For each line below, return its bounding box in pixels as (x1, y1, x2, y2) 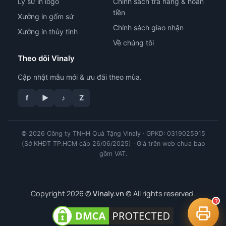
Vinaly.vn (93, 189, 124, 199)
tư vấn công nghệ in (98, 82, 148, 90)
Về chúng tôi (113, 38, 154, 47)
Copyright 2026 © (31, 189, 93, 199)
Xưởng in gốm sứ (18, 12, 74, 21)
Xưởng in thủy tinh (18, 27, 78, 36)
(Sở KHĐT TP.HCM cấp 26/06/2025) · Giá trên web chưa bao (21, 139, 205, 147)
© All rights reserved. (124, 189, 195, 199)
